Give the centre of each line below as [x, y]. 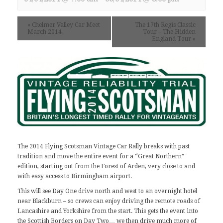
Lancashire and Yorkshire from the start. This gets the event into [108, 211]
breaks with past [166, 146]
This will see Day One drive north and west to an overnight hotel [107, 191]
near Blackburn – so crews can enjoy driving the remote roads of [109, 201]
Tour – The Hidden [169, 32]
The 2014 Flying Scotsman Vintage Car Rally [80, 146]
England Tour [172, 39]
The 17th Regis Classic [165, 25]
